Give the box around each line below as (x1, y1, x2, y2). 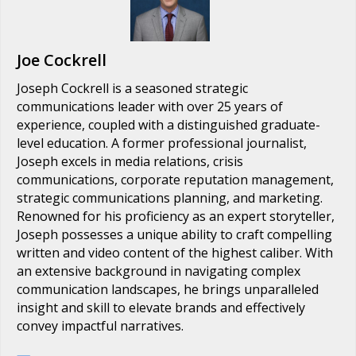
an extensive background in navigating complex (17, 261, 300, 280)
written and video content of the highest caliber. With (17, 243, 333, 261)
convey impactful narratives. (17, 316, 184, 335)
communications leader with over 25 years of (17, 97, 283, 115)
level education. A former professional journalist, (17, 133, 307, 152)
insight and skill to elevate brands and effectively (17, 298, 305, 316)
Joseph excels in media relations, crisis (17, 152, 243, 170)
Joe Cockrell (17, 48, 106, 71)
